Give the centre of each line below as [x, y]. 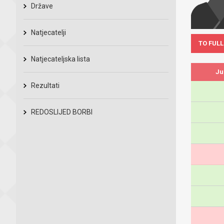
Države [42, 6]
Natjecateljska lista [60, 59]
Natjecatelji [48, 32]
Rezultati [45, 85]
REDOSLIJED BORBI [62, 112]
